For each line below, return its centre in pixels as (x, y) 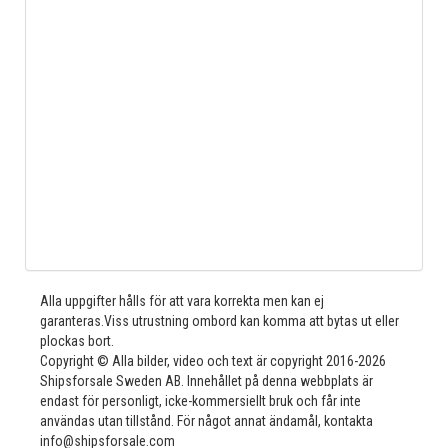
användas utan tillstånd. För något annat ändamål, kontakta (206, 421)
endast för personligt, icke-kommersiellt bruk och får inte (200, 401)
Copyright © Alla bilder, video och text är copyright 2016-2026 (213, 361)
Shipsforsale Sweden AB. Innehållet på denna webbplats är (206, 381)
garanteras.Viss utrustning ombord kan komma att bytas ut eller (219, 321)
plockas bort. (77, 341)
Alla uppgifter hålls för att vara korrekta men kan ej (182, 301)
